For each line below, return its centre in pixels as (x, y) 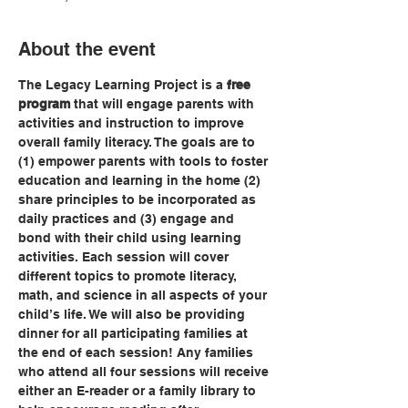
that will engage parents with (164, 104)
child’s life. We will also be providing (133, 314)
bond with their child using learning (132, 238)
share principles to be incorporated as (139, 199)
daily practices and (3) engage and (128, 219)
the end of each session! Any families (138, 352)
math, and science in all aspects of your (144, 295)
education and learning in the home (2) (141, 180)
